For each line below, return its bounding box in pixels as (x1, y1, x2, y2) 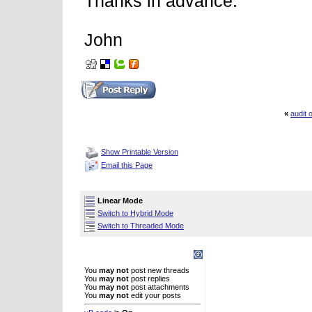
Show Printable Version (101, 148, 178, 157)
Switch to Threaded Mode (97, 221, 184, 230)
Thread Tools (83, 131, 131, 139)
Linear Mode (97, 196, 143, 205)
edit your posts (129, 291, 181, 299)
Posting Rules (83, 250, 134, 258)
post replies (129, 274, 170, 283)
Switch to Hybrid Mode (97, 208, 173, 217)
